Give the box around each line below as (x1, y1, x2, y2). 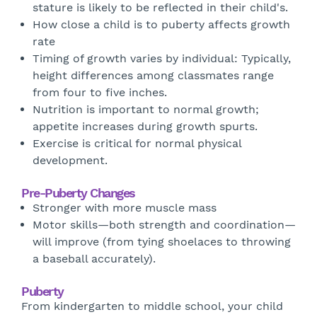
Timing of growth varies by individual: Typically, (33, 52, 291, 65)
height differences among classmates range (33, 69, 274, 82)
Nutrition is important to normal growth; (33, 103, 259, 116)
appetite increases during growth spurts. (33, 120, 258, 133)
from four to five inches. (33, 86, 167, 99)
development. (33, 154, 108, 167)
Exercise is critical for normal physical (33, 137, 241, 150)
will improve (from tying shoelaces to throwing (33, 235, 291, 248)
